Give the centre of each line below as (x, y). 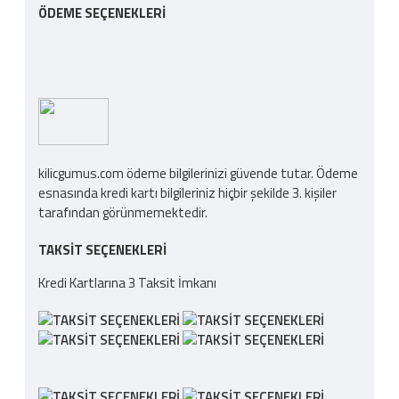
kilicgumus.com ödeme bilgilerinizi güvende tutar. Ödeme (198, 174)
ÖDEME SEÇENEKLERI (102, 12)
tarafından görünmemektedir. (123, 213)
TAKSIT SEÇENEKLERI (102, 250)
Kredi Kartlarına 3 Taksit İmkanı (127, 283)
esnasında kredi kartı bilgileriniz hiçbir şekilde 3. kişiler (187, 193)
